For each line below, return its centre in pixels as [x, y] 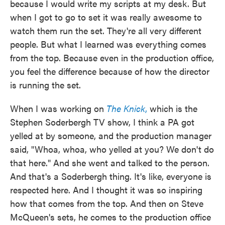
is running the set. [45, 85]
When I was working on [58, 108]
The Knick [126, 108]
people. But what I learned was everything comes [108, 44]
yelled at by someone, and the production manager [111, 135]
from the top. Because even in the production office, [112, 58]
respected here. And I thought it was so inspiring [106, 190]
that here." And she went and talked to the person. [110, 162]
